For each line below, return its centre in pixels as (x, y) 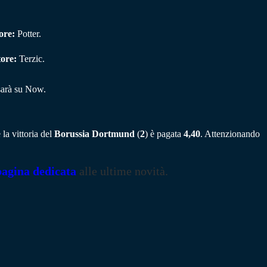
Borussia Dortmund (94, 133)
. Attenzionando (230, 133)
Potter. (28, 34)
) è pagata (164, 133)
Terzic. (31, 59)
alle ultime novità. (122, 171)
